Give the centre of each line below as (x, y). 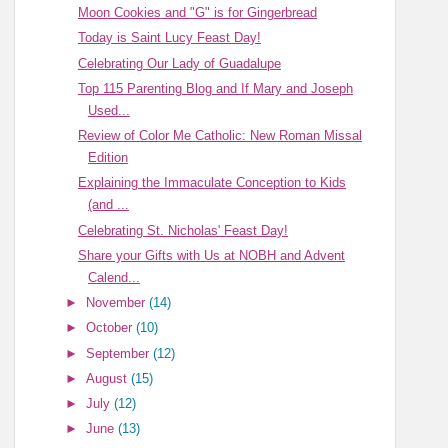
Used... (108, 110)
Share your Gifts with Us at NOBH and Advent (211, 255)
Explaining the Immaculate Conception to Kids (211, 183)
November (118, 303)
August (109, 378)
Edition (107, 158)
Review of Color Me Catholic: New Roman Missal (219, 136)
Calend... (113, 277)
